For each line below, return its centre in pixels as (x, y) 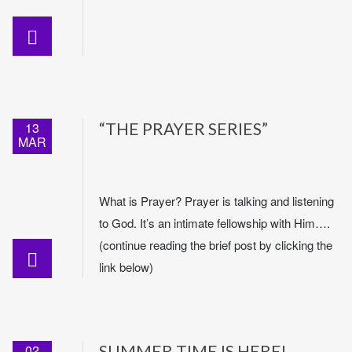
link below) (126, 267)
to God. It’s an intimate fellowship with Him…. (214, 223)
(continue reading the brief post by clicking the (216, 245)
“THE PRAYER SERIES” (183, 128)
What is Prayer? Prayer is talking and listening (216, 201)
